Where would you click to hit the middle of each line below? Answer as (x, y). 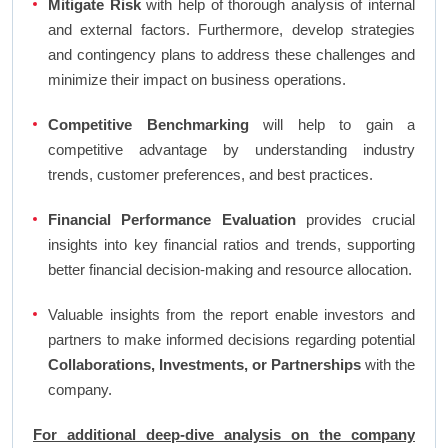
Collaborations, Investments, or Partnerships (204, 365)
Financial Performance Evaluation (172, 220)
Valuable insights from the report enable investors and (231, 315)
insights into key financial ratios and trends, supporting (231, 245)
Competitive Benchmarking (148, 125)
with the (388, 365)
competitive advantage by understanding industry (231, 150)
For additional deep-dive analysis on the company (224, 435)
